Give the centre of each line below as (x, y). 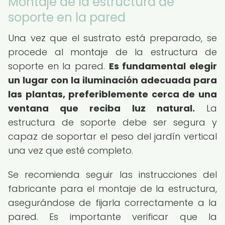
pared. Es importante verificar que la (113, 217)
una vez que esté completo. (71, 150)
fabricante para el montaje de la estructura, (113, 189)
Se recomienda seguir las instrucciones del (113, 175)
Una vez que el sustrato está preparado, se (113, 38)
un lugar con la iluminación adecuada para (113, 80)
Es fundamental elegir (163, 66)
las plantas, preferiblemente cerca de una (113, 94)
